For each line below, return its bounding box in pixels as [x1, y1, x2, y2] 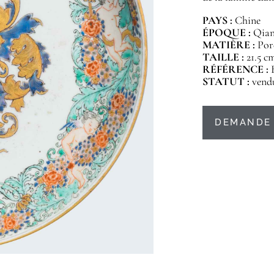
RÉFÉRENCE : [202, 62, 272, 76]
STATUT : [202, 75, 253, 89]
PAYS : [202, 13, 233, 28]
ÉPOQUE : [202, 26, 251, 40]
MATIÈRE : [202, 38, 258, 52]
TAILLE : [202, 50, 247, 64]
